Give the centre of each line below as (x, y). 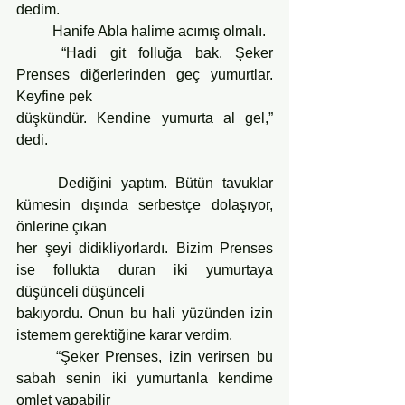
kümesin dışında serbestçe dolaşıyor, (145, 204)
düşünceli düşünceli (80, 291)
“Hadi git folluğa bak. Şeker (39, 52)
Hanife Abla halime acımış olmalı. (159, 31)
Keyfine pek (54, 96)
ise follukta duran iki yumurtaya (145, 269)
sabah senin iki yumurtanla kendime (145, 378)
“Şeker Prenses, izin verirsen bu (36, 356)
